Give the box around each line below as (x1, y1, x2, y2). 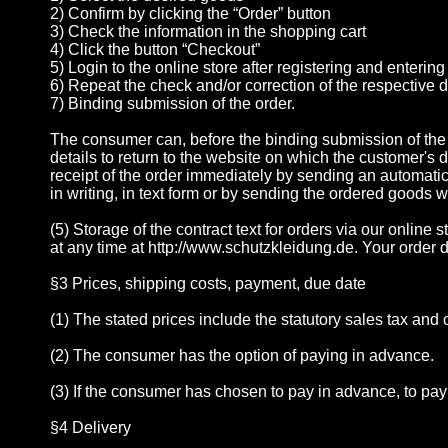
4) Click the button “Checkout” (50, 41, 260, 59)
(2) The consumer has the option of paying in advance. (50, 347, 434, 365)
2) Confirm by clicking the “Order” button (50, 5, 331, 23)
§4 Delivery (50, 419, 131, 437)
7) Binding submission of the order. (50, 95, 295, 113)
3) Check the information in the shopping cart (50, 23, 366, 41)
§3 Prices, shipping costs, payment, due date (50, 275, 366, 293)
